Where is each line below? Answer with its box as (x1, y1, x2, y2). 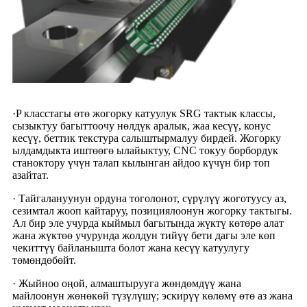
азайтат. (12, 169, 49, 182)
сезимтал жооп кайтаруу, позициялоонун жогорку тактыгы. (12, 205, 292, 217)
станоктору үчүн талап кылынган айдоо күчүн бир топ (12, 157, 270, 169)
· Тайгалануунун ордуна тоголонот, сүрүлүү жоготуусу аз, (12, 193, 286, 205)
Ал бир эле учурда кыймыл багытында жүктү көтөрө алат (12, 217, 284, 230)
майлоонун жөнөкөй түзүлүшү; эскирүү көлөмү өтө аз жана (12, 290, 293, 302)
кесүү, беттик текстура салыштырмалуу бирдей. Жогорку (12, 132, 281, 145)
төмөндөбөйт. (12, 254, 76, 267)
